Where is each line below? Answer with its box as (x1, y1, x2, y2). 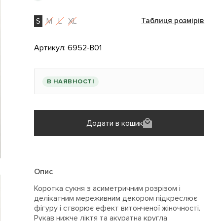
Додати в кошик (86, 118, 144, 128)
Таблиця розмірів (141, 16, 205, 26)
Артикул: (34, 43, 68, 53)
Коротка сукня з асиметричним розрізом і (34, 184, 181, 194)
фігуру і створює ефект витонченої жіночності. (34, 203, 200, 214)
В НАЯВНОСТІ (46, 77, 95, 85)
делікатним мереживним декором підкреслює (34, 193, 197, 204)
